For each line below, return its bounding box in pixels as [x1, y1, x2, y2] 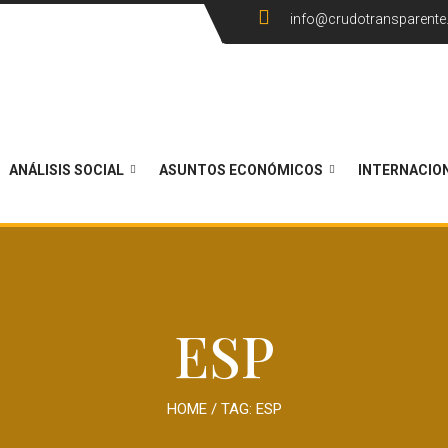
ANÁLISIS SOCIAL [9, 162, 124, 178]
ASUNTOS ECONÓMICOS [159, 162, 323, 178]
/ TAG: [206, 400, 256, 418]
